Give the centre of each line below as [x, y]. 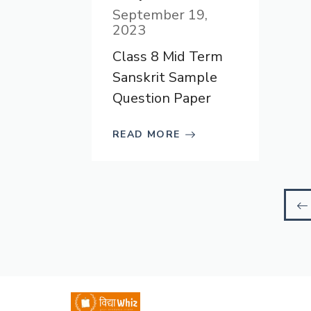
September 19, [160, 15]
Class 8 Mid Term [168, 57]
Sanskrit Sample [165, 77]
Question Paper [162, 98]
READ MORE [146, 134]
